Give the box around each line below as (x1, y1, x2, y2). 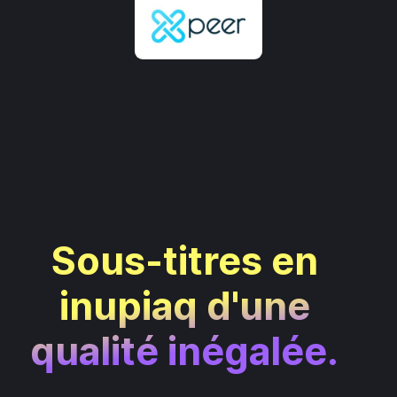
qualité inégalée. (30, 327, 339, 374)
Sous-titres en (51, 237, 318, 284)
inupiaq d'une (58, 282, 310, 329)
